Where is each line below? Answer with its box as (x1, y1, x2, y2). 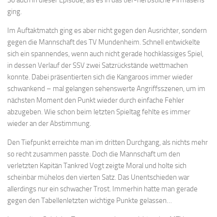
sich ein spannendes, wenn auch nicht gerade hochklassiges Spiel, (7, 49, 203, 58)
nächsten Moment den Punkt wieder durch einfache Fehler (7, 95, 184, 105)
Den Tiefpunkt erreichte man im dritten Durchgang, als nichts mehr (7, 138, 208, 147)
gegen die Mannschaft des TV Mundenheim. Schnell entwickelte (7, 37, 200, 46)
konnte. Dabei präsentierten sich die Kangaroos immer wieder (7, 72, 193, 81)
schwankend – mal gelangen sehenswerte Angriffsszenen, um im (7, 84, 205, 93)
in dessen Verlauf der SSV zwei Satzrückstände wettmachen (7, 61, 188, 70)
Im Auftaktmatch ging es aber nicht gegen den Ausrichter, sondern (7, 26, 207, 35)
